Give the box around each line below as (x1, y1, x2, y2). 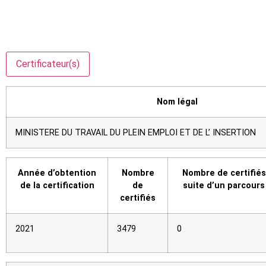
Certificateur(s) (16, 58, 80, 70)
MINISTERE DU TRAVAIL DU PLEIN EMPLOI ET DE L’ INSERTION (15, 128, 256, 138)
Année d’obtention (18, 168, 96, 179)
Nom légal (157, 97, 198, 107)
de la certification (20, 180, 94, 191)
